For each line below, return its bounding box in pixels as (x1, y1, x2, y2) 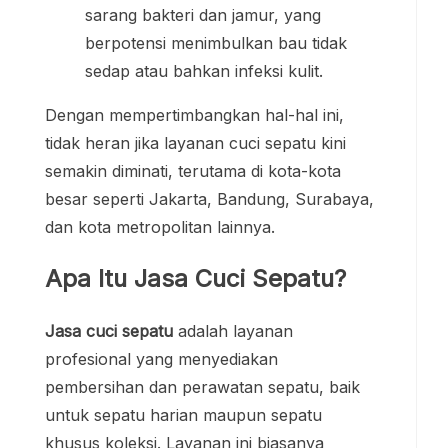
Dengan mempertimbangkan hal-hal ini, (45, 105, 344, 126)
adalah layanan (173, 321, 293, 342)
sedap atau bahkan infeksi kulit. (85, 61, 323, 82)
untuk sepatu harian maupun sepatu (45, 405, 322, 426)
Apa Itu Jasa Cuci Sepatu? (45, 264, 346, 294)
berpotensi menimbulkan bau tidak (85, 33, 347, 54)
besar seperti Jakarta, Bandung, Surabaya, (45, 189, 374, 210)
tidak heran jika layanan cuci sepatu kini (45, 133, 346, 154)
